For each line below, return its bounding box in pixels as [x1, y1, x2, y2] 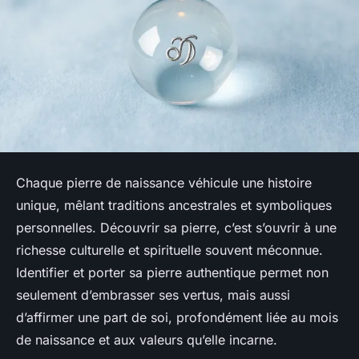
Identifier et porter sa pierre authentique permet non [16, 264, 329, 281]
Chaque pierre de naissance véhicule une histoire [16, 175, 312, 192]
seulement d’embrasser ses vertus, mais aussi [16, 287, 290, 304]
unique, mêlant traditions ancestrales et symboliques [16, 197, 332, 214]
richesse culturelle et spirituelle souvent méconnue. [16, 242, 323, 259]
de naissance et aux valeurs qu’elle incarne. [16, 332, 277, 349]
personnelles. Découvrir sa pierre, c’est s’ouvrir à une [16, 220, 337, 236]
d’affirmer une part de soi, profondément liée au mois [16, 309, 338, 326]
